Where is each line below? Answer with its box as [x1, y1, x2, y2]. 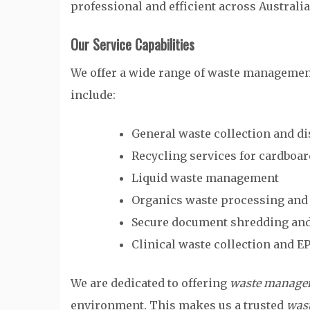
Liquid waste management [131, 171, 279, 185]
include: [71, 88, 116, 102]
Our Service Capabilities [71, 34, 194, 55]
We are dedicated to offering [71, 276, 230, 290]
